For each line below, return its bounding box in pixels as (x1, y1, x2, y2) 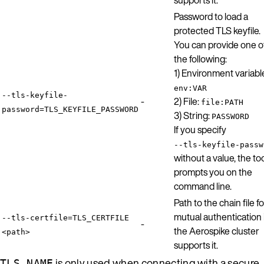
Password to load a (174, 9, 248, 24)
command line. (174, 179, 232, 193)
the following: (174, 51, 227, 66)
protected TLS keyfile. (174, 23, 260, 38)
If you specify (174, 122, 226, 137)
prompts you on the (174, 164, 252, 179)
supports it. (174, 237, 218, 252)
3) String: (174, 108, 212, 123)
